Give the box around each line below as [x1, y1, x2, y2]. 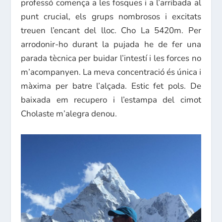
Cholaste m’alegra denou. [21, 108, 117, 119]
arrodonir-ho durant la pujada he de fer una [21, 38, 201, 50]
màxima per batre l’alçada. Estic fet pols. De [21, 80, 201, 92]
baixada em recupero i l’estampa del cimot [21, 94, 201, 106]
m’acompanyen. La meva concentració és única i [21, 66, 201, 78]
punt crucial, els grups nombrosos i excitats [21, 10, 201, 22]
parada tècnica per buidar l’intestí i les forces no [21, 52, 201, 64]
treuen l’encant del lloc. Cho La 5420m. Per [21, 24, 201, 36]
